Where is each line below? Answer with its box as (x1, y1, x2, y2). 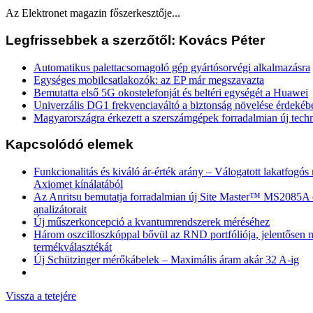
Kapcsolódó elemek (6, 137, 133, 152)
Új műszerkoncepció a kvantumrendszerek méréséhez (34, 216, 270, 228)
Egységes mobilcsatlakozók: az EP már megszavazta (34, 73, 264, 86)
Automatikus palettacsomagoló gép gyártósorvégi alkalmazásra (34, 61, 310, 73)
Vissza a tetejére (6, 290, 76, 302)
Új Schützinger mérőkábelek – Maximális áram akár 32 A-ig (34, 254, 299, 265)
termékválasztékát (34, 241, 112, 253)
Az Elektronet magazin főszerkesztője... (6, 7, 180, 20)
